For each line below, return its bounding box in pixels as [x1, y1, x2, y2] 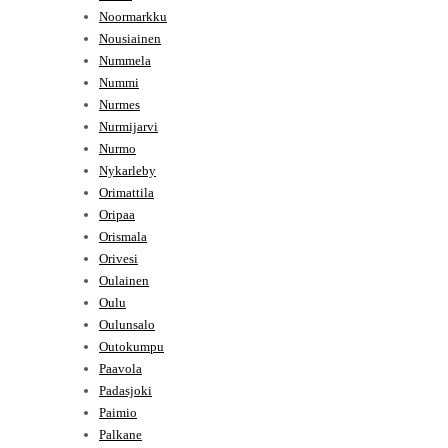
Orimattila [99, 184, 154, 200]
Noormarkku [99, 8, 167, 24]
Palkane [99, 426, 142, 442]
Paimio [99, 404, 137, 420]
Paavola [99, 360, 142, 376]
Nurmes [99, 96, 140, 112]
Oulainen [99, 272, 149, 288]
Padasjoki [99, 382, 152, 398]
